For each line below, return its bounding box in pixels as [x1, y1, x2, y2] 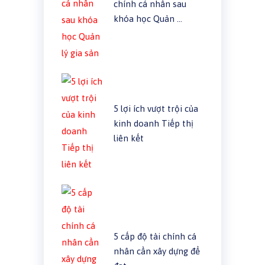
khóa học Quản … [113, 13, 182, 24]
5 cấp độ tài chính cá [113, 231, 196, 241]
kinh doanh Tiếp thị [113, 118, 193, 128]
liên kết [113, 132, 144, 143]
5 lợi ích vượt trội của [113, 103, 198, 114]
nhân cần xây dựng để [113, 245, 200, 256]
